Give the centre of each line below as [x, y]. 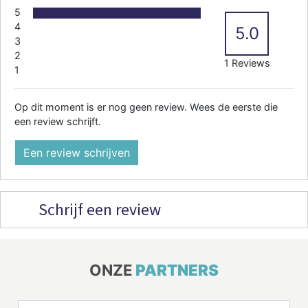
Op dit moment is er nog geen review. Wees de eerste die [146, 107]
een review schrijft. [58, 121]
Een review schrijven [77, 152]
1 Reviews [247, 63]
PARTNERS [177, 269]
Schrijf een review [98, 209]
